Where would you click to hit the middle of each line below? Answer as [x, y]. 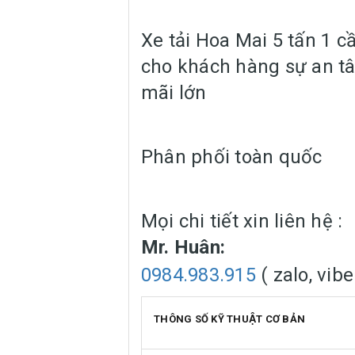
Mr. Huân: [183, 247]
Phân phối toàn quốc [232, 157]
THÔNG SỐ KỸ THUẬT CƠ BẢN [229, 319]
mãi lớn [174, 92]
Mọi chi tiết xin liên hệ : [242, 221]
